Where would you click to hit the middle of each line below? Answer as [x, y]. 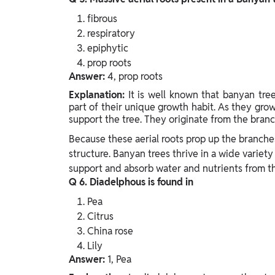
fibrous [102, 18]
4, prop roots [135, 76]
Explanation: [99, 95]
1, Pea [119, 259]
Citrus [100, 216]
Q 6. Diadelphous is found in [131, 182]
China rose [110, 231]
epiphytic [108, 48]
